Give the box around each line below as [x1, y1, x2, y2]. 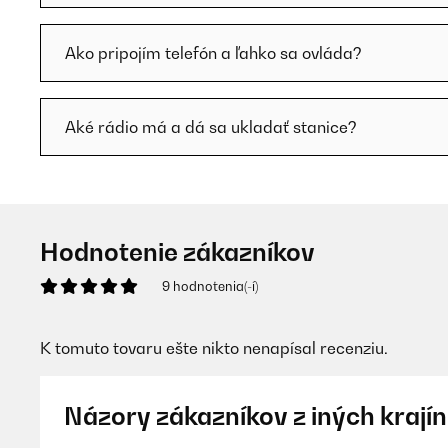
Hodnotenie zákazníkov [40, 237, 315, 267]
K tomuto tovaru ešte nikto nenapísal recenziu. [40, 338, 388, 358]
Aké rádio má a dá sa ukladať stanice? [65, 117, 357, 137]
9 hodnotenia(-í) [162, 278, 258, 294]
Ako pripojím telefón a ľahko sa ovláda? [65, 43, 362, 63]
